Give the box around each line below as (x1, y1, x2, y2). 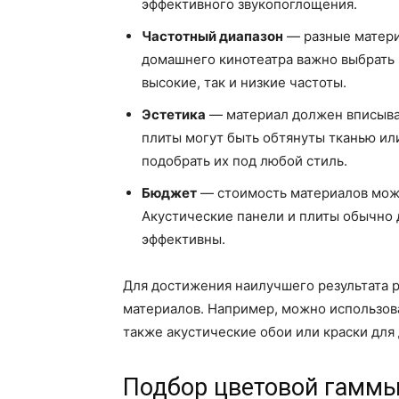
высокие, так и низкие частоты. (142, 74, 346, 92)
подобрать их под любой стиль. (142, 152, 347, 170)
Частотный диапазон (142, 28, 283, 45)
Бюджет (142, 184, 197, 202)
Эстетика (142, 106, 206, 124)
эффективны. (142, 231, 225, 248)
